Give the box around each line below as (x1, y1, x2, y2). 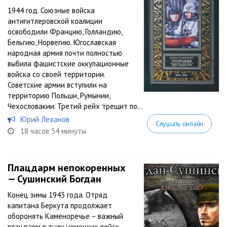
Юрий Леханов (20, 115, 69, 124)
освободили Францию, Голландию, (8, 27, 122, 36)
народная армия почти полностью (8, 48, 122, 58)
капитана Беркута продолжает (8, 201, 112, 210)
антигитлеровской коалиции (8, 16, 102, 26)
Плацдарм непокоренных (8, 161, 126, 174)
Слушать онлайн (155, 119, 203, 128)
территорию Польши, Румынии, (8, 91, 110, 100)
